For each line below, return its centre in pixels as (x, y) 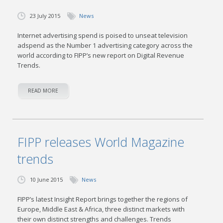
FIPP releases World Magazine (101, 142)
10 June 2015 (47, 179)
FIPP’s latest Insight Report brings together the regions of (103, 199)
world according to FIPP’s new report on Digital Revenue (101, 55)
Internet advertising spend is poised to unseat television (103, 35)
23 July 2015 (45, 16)
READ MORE (43, 91)
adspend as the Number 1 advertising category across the (105, 45)
